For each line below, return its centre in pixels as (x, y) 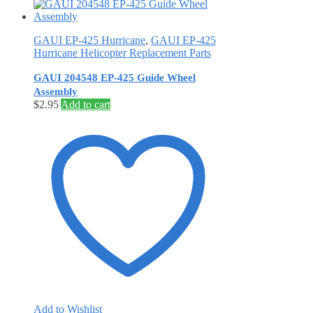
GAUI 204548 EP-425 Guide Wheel (115, 77)
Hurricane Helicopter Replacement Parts (122, 52)
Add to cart (86, 104)
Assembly (56, 91)
